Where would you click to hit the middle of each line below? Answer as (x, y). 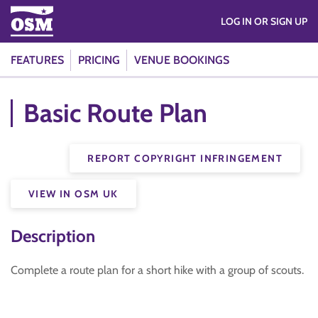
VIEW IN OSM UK (73, 194)
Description (53, 236)
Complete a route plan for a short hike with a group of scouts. (157, 270)
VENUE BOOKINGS (182, 60)
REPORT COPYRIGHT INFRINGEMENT (185, 158)
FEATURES (37, 60)
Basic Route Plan (115, 113)
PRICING (99, 60)
